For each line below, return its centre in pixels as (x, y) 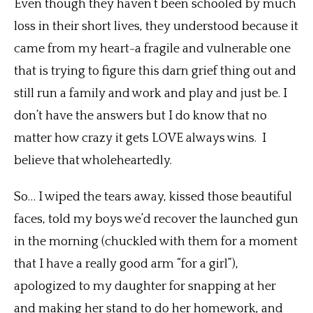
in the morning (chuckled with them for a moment (156, 242)
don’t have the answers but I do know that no (140, 116)
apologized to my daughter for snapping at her (145, 287)
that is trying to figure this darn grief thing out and (155, 72)
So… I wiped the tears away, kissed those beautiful (153, 197)
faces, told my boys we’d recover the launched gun (156, 220)
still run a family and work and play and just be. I (151, 94)
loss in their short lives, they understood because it (156, 27)
